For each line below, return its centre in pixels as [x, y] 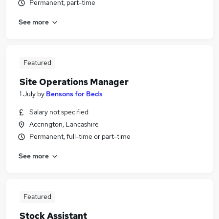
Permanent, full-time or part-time [80, 136]
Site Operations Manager [74, 82]
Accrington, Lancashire [64, 124]
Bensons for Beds [74, 94]
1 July [28, 94]
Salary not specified [59, 112]
